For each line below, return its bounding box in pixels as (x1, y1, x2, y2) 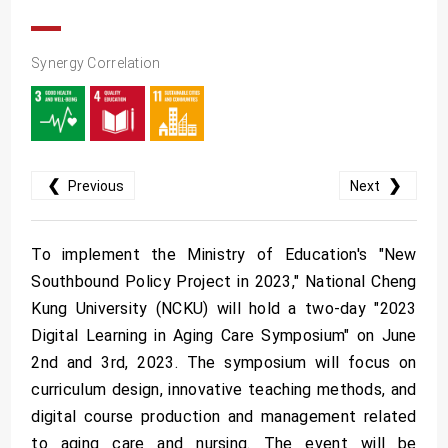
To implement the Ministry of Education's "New (31, 244, 417, 264)
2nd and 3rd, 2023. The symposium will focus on (31, 352, 417, 372)
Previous (65, 177, 125, 194)
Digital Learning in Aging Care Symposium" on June (31, 325, 417, 345)
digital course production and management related (31, 406, 417, 426)
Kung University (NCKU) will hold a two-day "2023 (31, 298, 417, 318)
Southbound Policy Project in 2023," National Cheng (31, 271, 417, 291)
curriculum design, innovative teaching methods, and (31, 379, 417, 399)
